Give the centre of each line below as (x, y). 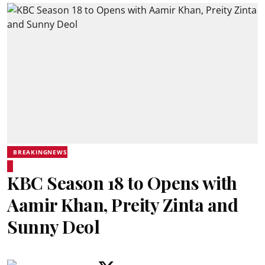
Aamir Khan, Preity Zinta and (122, 205)
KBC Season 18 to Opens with (122, 183)
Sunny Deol (53, 227)
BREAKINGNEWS (40, 152)
